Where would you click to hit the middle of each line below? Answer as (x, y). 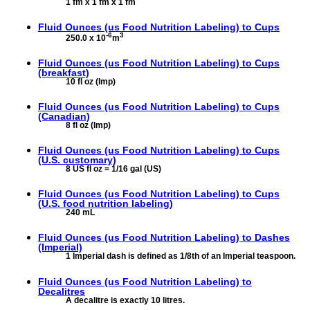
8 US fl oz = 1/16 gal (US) (113, 169)
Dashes (272, 238)
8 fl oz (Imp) (88, 125)
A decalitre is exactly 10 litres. (125, 300)
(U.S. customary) (77, 160)
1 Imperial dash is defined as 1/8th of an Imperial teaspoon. (181, 256)
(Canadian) (64, 116)
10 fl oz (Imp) (91, 81)
